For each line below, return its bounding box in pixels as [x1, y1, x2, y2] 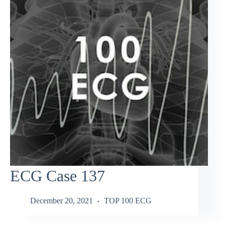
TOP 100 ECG [104, 196, 152, 205]
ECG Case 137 [10, 167, 105, 185]
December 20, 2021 [30, 196, 93, 205]
